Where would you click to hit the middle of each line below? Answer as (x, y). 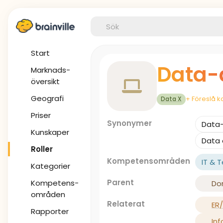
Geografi (47, 98)
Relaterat (126, 204)
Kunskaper (50, 132)
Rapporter (50, 211)
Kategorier (51, 166)
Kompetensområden (149, 161)
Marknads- (51, 70)
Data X (171, 99)
